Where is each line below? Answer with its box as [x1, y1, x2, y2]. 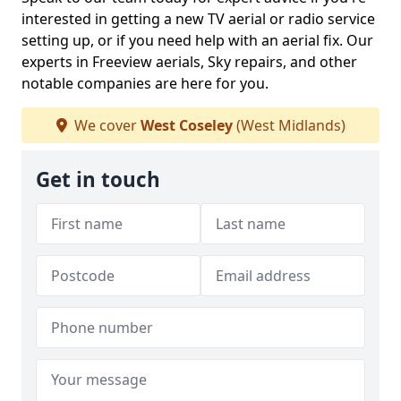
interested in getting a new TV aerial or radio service [21, 9, 375, 29]
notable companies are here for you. [21, 73, 269, 93]
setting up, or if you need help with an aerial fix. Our [21, 30, 373, 50]
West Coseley [140, 115, 233, 135]
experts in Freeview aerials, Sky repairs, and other [21, 52, 357, 72]
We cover [70, 115, 141, 135]
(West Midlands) [232, 115, 346, 135]
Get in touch [36, 166, 160, 193]
